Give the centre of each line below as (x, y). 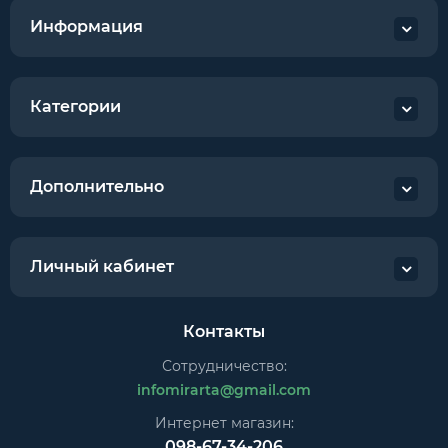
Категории (75, 106)
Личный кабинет (102, 266)
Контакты (224, 331)
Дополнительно (97, 186)
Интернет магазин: (224, 423)
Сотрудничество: (224, 366)
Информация (86, 26)
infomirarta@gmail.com (224, 390)
